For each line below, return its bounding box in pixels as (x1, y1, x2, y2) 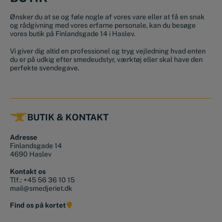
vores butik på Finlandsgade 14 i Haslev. (10, 30, 135, 38)
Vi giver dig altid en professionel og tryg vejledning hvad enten (10, 47, 206, 55)
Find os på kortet (10, 201, 66, 210)
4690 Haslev (10, 150, 52, 159)
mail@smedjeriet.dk (10, 184, 72, 192)
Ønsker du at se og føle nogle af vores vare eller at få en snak (10, 13, 205, 21)
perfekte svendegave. (10, 63, 79, 72)
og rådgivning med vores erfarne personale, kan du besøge (10, 21, 196, 30)
